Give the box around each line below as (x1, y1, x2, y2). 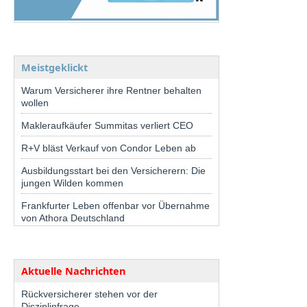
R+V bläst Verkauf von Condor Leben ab (21, 143, 196, 154)
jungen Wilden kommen (21, 177, 123, 189)
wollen (21, 97, 49, 109)
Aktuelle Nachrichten (21, 265, 125, 278)
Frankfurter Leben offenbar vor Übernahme (21, 200, 210, 212)
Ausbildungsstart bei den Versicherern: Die (21, 165, 206, 177)
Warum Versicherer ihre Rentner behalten (21, 85, 201, 97)
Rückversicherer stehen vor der (21, 288, 158, 300)
